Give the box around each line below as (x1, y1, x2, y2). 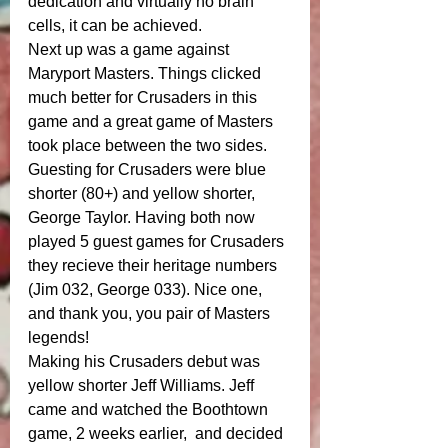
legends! (28, 329, 93, 347)
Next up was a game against (28, 41, 233, 59)
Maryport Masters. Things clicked (28, 65, 265, 83)
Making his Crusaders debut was (28, 353, 264, 371)
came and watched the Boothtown (28, 401, 272, 419)
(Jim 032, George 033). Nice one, (28, 281, 266, 299)
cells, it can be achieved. (28, 17, 202, 35)
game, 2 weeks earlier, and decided (28, 425, 287, 443)
